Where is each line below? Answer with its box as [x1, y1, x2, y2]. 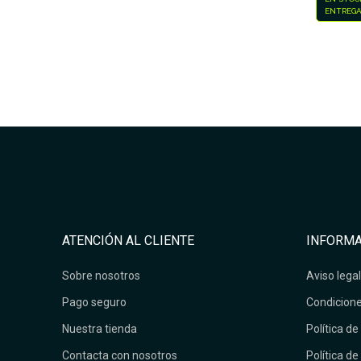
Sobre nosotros [62, 268, 141, 282]
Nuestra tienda [62, 322, 138, 335]
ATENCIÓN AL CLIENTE [62, 232, 195, 248]
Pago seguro [62, 295, 127, 309]
